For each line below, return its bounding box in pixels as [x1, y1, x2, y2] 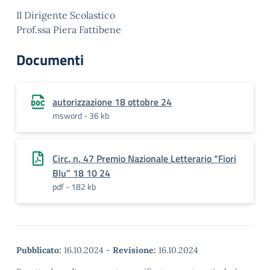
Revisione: [113, 245, 156, 256]
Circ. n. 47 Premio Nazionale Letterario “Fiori [52, 151, 236, 166]
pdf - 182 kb [52, 180, 96, 193]
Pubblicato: [16, 245, 61, 256]
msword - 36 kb [52, 109, 109, 122]
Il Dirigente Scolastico [16, 9, 115, 21]
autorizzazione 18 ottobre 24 [52, 95, 172, 109]
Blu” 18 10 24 [52, 166, 110, 180]
